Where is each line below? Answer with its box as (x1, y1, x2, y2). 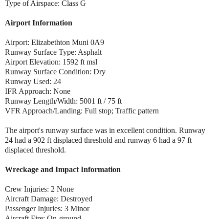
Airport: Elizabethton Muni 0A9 (5, 38, 104, 46)
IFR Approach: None (5, 87, 70, 95)
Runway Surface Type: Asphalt (5, 47, 102, 56)
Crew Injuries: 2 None (5, 184, 76, 193)
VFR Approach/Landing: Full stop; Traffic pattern (5, 106, 159, 115)
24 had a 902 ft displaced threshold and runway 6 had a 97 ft (5, 135, 192, 144)
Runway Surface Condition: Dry (5, 67, 106, 76)
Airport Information (5, 18, 72, 27)
